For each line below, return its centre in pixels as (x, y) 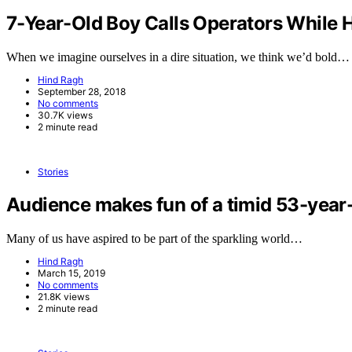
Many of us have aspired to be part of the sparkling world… (154, 238)
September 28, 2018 (82, 92)
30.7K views (65, 115)
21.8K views (64, 296)
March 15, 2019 (71, 273)
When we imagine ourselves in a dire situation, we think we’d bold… (178, 57)
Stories (53, 172)
